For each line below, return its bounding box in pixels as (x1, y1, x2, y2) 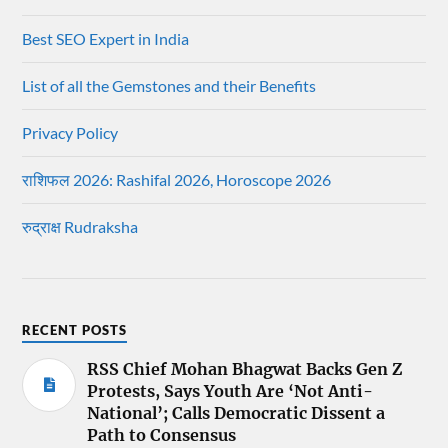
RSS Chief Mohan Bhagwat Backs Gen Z (87, 358, 403, 379)
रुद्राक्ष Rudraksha (22, 216, 139, 236)
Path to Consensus (87, 424, 237, 445)
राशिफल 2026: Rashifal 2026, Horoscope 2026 (22, 169, 332, 189)
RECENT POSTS (22, 321, 128, 338)
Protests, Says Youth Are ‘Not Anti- (87, 380, 374, 401)
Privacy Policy (22, 122, 119, 142)
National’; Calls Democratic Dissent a (87, 402, 386, 423)
